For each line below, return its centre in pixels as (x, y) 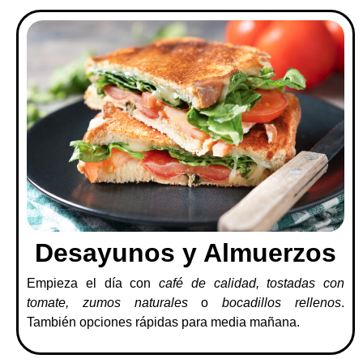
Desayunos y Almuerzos (186, 253)
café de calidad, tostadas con (252, 284)
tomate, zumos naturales (107, 303)
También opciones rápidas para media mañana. (163, 322)
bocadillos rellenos (282, 303)
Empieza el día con (93, 284)
